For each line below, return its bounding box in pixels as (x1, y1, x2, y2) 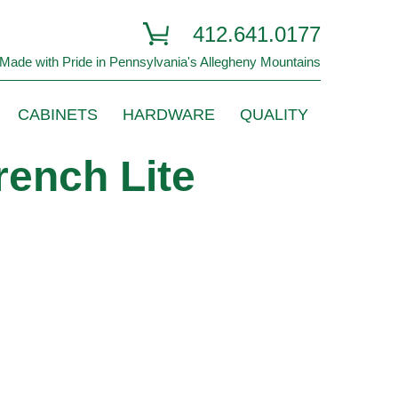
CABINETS (18, 106, 98, 123)
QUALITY (240, 106, 308, 123)
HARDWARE (123, 106, 215, 123)
